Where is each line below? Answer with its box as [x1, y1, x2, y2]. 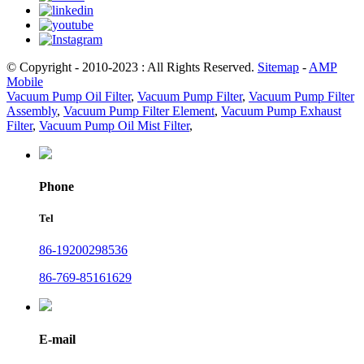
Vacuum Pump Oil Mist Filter [39, 118, 189, 132]
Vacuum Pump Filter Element [63, 103, 214, 118]
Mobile [6, 74, 43, 89]
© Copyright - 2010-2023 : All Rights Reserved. [6, 59, 258, 74]
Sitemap [258, 59, 299, 74]
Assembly [6, 103, 57, 118]
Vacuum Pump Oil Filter [6, 89, 131, 103]
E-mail [39, 331, 76, 346]
